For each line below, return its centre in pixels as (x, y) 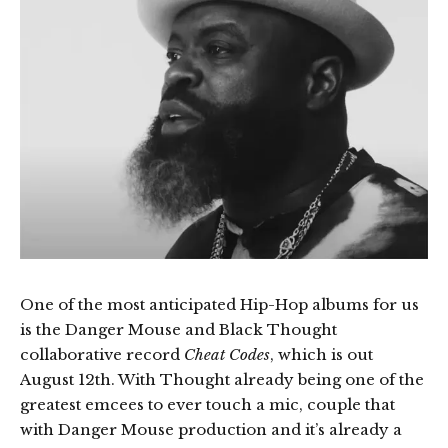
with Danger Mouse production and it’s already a (211, 430)
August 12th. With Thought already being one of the (222, 380)
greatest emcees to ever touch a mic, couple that (207, 405)
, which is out (321, 355)
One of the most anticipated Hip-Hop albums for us (219, 305)
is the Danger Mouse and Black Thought (178, 330)
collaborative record (102, 355)
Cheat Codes (227, 355)
